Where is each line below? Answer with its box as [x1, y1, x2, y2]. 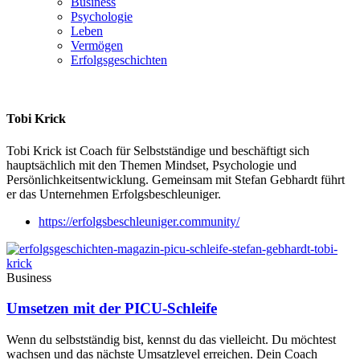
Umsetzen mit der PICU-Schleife [6, 300, 217, 317]
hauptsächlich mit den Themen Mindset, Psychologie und [6, 157, 297, 172]
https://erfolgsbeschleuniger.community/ [39, 214, 239, 228]
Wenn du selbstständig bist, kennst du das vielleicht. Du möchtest [6, 332, 336, 346]
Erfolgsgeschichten [71, 53, 167, 67]
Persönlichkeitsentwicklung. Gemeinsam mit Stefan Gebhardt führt [6, 172, 345, 186]
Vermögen [71, 39, 123, 52]
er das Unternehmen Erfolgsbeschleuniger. [6, 186, 221, 201]
